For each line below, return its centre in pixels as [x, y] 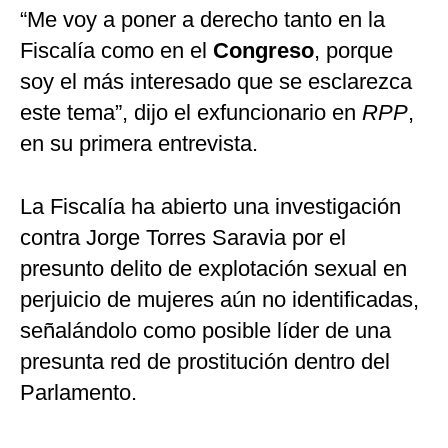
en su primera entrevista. [139, 144]
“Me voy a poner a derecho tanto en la [202, 20]
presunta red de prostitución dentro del [205, 362]
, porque [353, 51]
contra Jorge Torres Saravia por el [183, 238]
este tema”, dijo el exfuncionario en [191, 113]
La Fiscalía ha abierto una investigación [210, 207]
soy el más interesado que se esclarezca [216, 82]
